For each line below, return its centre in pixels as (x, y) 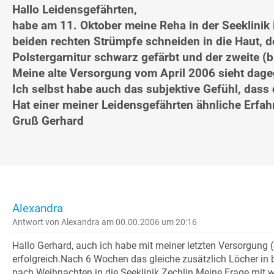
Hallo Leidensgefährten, (75, 10)
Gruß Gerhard (48, 121)
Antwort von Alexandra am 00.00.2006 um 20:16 (105, 222)
